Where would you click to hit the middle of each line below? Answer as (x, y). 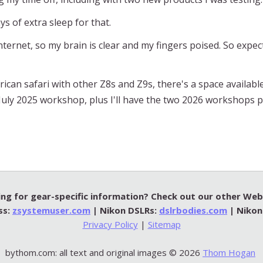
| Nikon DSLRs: (125, 210)
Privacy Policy (110, 224)
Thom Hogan (229, 252)
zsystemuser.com (51, 210)
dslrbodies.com (193, 210)
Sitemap (164, 224)
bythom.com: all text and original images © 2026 (104, 252)
